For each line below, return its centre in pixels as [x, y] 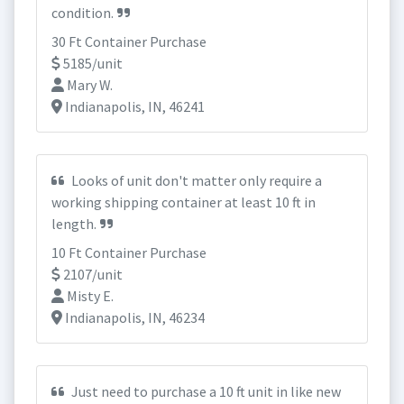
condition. [83, 13]
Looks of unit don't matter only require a [195, 180]
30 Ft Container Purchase [129, 41]
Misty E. [89, 296]
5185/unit [92, 63]
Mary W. [88, 85]
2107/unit [92, 274]
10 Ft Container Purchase [129, 252]
